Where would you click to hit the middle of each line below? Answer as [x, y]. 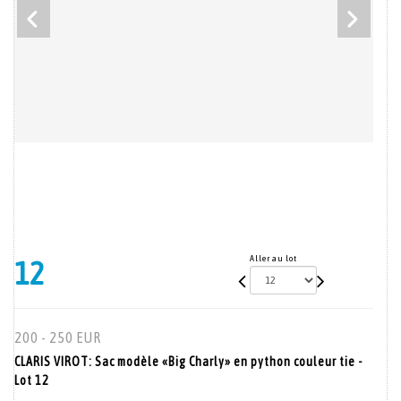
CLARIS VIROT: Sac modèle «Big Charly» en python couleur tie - [188, 362]
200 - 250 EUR [58, 337]
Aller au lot [273, 258]
